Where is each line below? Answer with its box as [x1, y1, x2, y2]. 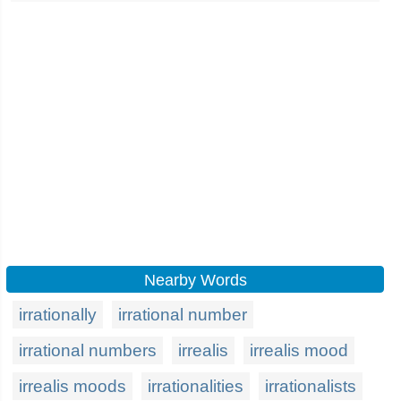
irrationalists [265, 377, 356, 396]
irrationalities [148, 377, 243, 396]
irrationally [19, 305, 97, 324]
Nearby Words [143, 271, 247, 289]
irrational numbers [19, 341, 157, 360]
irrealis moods [19, 377, 126, 396]
